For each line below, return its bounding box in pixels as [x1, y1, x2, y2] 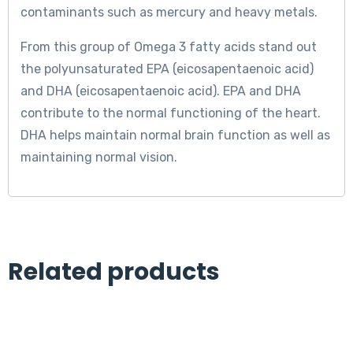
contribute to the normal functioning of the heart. [20, 106, 321, 121]
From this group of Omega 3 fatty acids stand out [20, 39, 317, 55]
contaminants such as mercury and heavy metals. [20, 5, 318, 20]
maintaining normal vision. [20, 150, 177, 165]
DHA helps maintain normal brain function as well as [20, 128, 330, 143]
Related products [8, 255, 220, 289]
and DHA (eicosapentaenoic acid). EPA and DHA [20, 84, 301, 99]
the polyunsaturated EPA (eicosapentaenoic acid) [20, 61, 314, 77]
